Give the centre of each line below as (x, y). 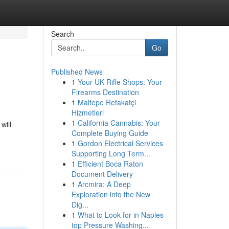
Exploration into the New (111, 194)
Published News (77, 72)
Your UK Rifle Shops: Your (120, 82)
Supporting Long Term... (111, 153)
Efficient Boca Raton (110, 164)
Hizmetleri (87, 112)
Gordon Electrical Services (120, 143)
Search (62, 34)
